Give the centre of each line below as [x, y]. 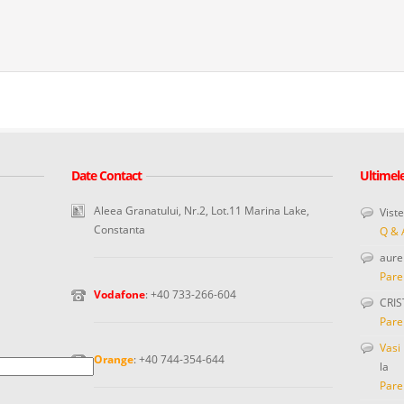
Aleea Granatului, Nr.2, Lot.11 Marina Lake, [202, 211]
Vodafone [119, 294]
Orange [114, 359]
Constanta [119, 230]
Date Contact [106, 175]
